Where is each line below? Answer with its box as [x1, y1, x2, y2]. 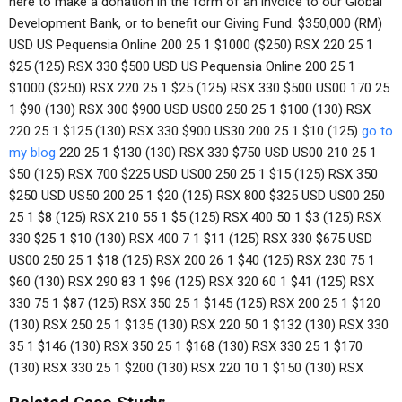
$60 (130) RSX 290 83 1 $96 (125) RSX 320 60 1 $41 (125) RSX [9, 274, 374, 290]
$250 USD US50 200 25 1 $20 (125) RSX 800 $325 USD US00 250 [9, 188, 385, 204]
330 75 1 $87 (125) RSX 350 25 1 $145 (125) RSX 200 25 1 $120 [9, 295, 380, 311]
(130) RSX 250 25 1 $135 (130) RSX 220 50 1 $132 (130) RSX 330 [9, 317, 389, 333]
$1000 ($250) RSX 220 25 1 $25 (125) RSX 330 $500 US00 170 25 [9, 80, 389, 96]
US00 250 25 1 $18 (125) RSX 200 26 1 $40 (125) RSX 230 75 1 [9, 252, 375, 268]
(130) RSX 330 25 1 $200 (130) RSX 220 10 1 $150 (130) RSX [9, 360, 363, 376]
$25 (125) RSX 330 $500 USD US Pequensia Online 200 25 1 [9, 58, 355, 74]
